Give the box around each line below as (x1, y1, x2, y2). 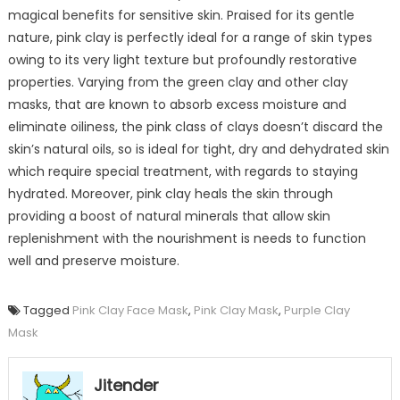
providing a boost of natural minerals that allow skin (7, 206, 330, 225)
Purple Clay (283, 301, 350, 319)
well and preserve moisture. (7, 251, 179, 270)
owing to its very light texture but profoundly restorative (7, 50, 357, 69)
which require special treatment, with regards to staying (7, 162, 358, 180)
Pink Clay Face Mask (71, 301, 188, 319)
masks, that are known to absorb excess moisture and (7, 95, 346, 113)
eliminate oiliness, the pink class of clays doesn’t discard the (7, 117, 383, 136)
